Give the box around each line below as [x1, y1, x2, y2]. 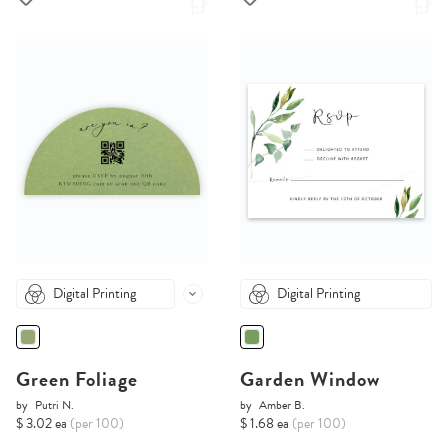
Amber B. [259, 396, 305, 415]
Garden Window [240, 364, 380, 395]
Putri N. [35, 396, 74, 415]
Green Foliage [16, 364, 138, 395]
